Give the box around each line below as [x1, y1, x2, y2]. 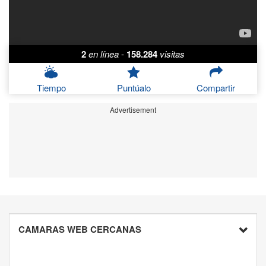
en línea [88, 47, 119, 61]
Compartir [197, 81, 236, 94]
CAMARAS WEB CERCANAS [18, 223, 141, 236]
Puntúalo [116, 81, 151, 94]
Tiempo [36, 81, 66, 94]
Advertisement [110, 104, 156, 115]
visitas [160, 47, 185, 61]
